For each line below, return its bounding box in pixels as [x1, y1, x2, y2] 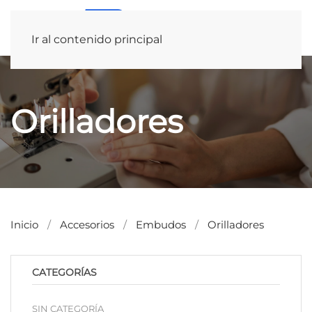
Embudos [136, 218, 186, 231]
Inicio [10, 218, 38, 231]
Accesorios [60, 218, 114, 231]
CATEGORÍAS [32, 266, 97, 279]
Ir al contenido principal [31, 33, 162, 46]
